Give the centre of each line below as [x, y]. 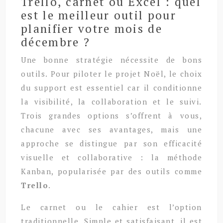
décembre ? [56, 42]
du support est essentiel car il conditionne [111, 87]
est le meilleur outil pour [99, 15]
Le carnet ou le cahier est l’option [111, 207]
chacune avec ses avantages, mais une [111, 129]
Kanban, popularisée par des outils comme [111, 171]
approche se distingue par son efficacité [111, 143]
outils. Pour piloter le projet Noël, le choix [111, 73]
